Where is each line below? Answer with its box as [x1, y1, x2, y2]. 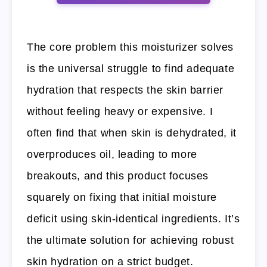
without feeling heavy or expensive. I [27, 105, 213, 118]
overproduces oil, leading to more [27, 148, 197, 161]
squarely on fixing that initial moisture [27, 191, 218, 204]
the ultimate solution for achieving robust [27, 234, 234, 247]
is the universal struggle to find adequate [27, 63, 235, 75]
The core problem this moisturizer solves [27, 41, 234, 54]
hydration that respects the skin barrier [27, 84, 224, 97]
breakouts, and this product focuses [27, 170, 209, 182]
